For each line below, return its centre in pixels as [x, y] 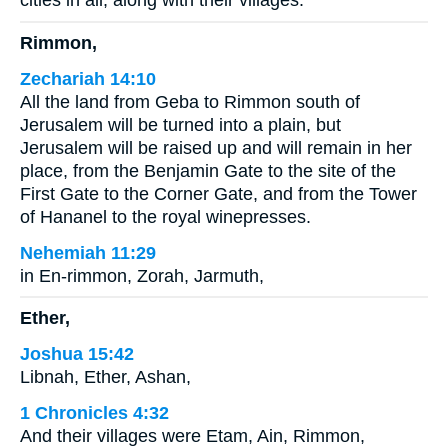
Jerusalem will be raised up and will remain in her [216, 147]
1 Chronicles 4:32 [94, 413]
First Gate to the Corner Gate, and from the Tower [218, 193]
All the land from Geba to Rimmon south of [190, 101]
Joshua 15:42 [77, 354]
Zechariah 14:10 [88, 78]
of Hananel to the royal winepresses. [165, 216]
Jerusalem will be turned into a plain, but [180, 124]
